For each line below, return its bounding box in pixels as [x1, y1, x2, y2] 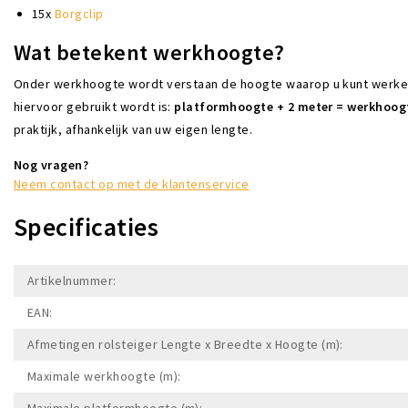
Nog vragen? [14, 156, 89, 173]
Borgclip [54, 5, 104, 22]
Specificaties [14, 209, 159, 243]
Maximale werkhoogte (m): [27, 367, 181, 384]
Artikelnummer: [27, 271, 117, 289]
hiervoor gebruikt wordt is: [14, 97, 175, 115]
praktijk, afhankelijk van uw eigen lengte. [14, 120, 253, 138]
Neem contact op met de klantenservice [14, 175, 250, 192]
